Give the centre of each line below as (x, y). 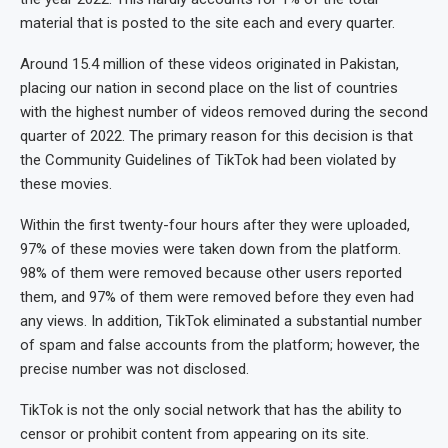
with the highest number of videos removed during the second (224, 112)
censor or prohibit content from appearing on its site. (194, 434)
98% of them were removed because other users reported (211, 273)
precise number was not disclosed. (134, 369)
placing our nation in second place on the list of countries (209, 88)
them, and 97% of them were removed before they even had (217, 297)
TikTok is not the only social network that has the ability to (211, 410)
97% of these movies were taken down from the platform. (210, 249)
